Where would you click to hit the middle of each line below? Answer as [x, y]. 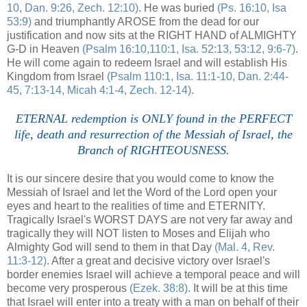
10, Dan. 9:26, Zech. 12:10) [73, 8]
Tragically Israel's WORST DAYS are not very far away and [150, 219]
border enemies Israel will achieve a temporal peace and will [153, 274]
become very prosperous [68, 288]
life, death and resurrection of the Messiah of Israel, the [153, 134]
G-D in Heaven [45, 49]
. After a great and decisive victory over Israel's [158, 260]
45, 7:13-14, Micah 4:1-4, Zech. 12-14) [99, 90]
